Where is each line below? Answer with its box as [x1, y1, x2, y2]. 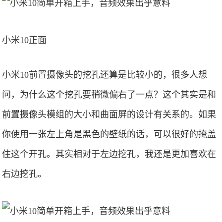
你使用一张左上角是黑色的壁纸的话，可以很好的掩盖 [2, 129, 217, 139]
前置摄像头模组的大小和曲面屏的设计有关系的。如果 [2, 110, 217, 119]
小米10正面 [2, 35, 47, 45]
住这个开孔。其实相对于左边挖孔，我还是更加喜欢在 [2, 149, 217, 159]
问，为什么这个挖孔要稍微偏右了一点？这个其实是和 [2, 90, 217, 100]
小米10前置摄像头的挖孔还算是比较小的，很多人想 [2, 70, 208, 80]
